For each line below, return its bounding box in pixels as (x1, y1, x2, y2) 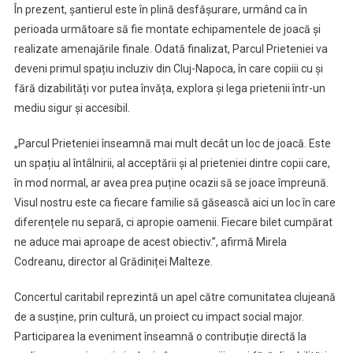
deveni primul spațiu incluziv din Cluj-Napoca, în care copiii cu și (13, 62, 323, 76)
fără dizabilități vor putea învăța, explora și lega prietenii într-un (13, 82, 325, 95)
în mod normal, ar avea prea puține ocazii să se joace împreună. (13, 176, 329, 190)
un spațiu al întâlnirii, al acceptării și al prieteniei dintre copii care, (13, 157, 330, 170)
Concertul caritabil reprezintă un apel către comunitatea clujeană (13, 291, 336, 304)
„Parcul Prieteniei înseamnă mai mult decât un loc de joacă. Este (13, 137, 331, 150)
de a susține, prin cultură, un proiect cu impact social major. (13, 310, 304, 324)
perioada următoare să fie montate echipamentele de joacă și (13, 23, 321, 36)
